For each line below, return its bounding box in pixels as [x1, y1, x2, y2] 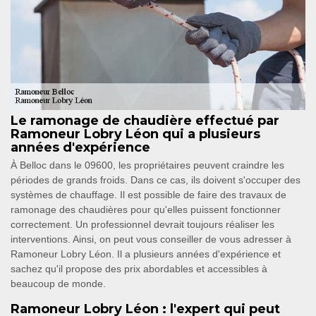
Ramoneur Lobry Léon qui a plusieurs [11, 126, 260, 142]
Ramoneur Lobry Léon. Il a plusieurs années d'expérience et [11, 248, 281, 260]
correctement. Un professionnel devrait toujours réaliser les [11, 219, 274, 231]
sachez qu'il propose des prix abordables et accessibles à [11, 263, 267, 275]
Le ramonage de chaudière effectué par [11, 113, 279, 129]
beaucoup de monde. [11, 278, 106, 290]
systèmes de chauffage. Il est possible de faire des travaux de [11, 189, 286, 201]
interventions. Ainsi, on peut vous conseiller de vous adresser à [11, 233, 291, 245]
